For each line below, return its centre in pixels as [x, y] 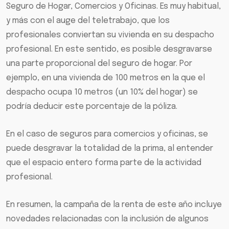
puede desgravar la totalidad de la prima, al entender [110, 149]
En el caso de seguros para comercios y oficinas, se [107, 134]
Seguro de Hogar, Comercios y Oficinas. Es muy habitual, [113, 7]
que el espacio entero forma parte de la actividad [104, 163]
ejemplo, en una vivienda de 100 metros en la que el [106, 78]
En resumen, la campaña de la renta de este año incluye [114, 205]
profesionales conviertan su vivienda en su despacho [110, 35]
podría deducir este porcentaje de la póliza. [92, 107]
